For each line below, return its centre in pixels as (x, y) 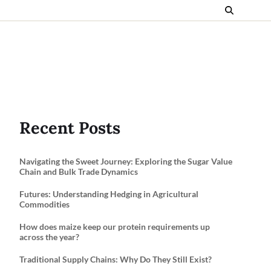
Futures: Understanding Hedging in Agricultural (109, 194)
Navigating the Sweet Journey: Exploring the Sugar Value (126, 161)
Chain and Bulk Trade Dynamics (79, 171)
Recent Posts (70, 128)
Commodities (44, 204)
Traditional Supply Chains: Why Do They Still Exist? (116, 259)
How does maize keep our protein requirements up (115, 227)
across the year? (49, 237)
